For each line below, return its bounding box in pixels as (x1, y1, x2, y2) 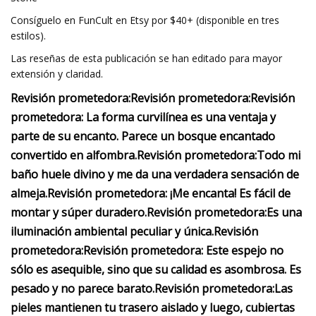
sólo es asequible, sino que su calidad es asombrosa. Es (11, 262, 301, 277)
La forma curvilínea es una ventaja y (83, 109, 276, 125)
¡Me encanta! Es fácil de (167, 186, 291, 201)
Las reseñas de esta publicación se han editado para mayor (11, 51, 282, 65)
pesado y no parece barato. (11, 281, 154, 296)
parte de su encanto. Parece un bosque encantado (11, 128, 275, 144)
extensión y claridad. (11, 67, 103, 80)
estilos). (11, 29, 46, 42)
